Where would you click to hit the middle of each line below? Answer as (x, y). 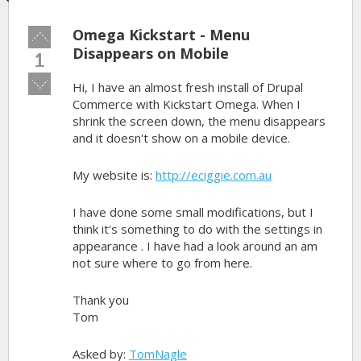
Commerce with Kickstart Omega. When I (187, 104)
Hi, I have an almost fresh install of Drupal (188, 87)
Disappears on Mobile (151, 53)
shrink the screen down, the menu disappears (199, 121)
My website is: (114, 175)
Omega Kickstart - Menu (161, 35)
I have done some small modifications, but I (193, 212)
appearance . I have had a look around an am (195, 246)
